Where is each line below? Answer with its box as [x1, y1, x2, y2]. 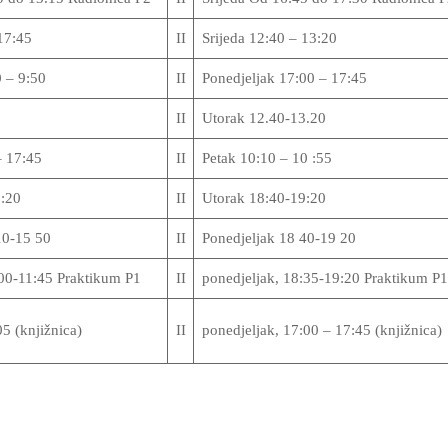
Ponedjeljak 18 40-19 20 [201, 230, 356, 246]
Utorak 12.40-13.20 [201, 110, 326, 126]
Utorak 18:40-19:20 [201, 190, 326, 206]
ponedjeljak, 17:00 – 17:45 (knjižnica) [201, 322, 442, 338]
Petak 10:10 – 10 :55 [201, 150, 332, 166]
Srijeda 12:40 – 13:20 [201, 30, 337, 46]
